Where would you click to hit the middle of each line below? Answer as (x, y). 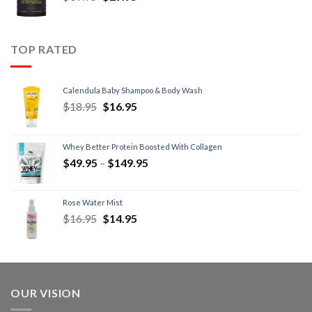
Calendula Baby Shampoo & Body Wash (133, 90)
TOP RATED (44, 49)
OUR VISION (46, 292)
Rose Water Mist (93, 202)
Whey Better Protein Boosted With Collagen (142, 146)
